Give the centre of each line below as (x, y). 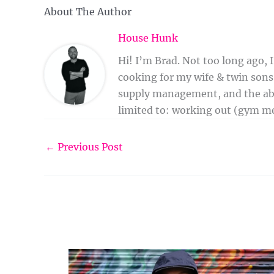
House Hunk (148, 38)
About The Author (88, 12)
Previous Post (89, 147)
